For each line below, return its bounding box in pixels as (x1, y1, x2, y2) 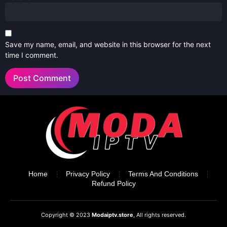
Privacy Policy (66, 170, 110, 178)
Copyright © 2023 (41, 211, 92, 219)
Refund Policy (91, 179, 136, 188)
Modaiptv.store (92, 211, 133, 219)
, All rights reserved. (133, 211, 186, 219)
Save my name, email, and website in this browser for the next (5, 40, 211, 49)
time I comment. (5, 51, 58, 60)
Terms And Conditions (128, 170, 198, 178)
